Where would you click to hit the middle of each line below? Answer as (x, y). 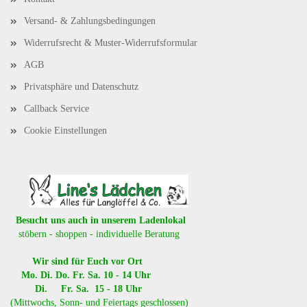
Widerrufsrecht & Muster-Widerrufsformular (111, 42)
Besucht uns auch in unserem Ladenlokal (98, 220)
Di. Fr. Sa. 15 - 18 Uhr (76, 288)
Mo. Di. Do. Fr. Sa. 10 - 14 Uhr (81, 275)
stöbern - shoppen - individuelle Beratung (95, 234)
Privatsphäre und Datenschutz (81, 86)
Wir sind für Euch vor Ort (76, 261)
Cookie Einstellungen (65, 130)
